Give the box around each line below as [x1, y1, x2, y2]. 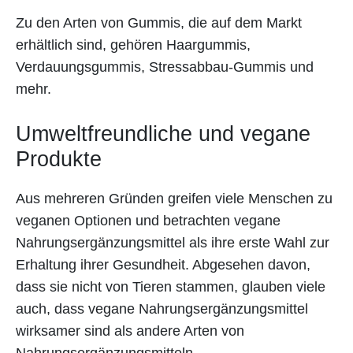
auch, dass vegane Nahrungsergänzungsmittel [16, 300, 308, 317]
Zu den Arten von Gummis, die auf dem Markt [16, 14, 302, 31]
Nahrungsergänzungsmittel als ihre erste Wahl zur [16, 234, 329, 251]
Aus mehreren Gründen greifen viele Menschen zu [16, 190, 333, 206]
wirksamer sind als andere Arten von [16, 322, 244, 339]
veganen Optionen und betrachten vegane [16, 212, 281, 229]
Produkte [16, 147, 102, 171]
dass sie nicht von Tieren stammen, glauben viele [16, 278, 325, 295]
